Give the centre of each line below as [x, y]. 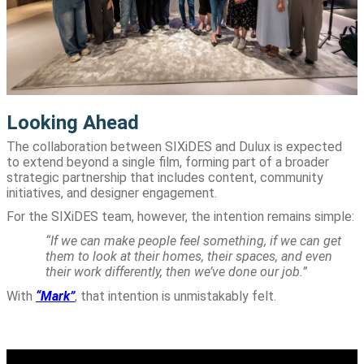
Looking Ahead [73, 123]
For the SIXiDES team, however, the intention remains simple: [180, 217]
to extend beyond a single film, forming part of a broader [168, 162]
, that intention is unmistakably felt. [175, 296]
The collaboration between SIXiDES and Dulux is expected [174, 146]
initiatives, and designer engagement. [112, 193]
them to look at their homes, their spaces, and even [189, 257]
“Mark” [55, 296]
